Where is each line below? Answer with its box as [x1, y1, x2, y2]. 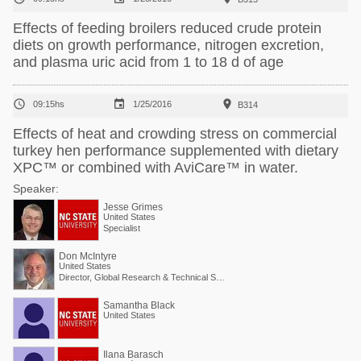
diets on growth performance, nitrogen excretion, [13, 37, 324, 53]
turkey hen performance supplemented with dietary [13, 143, 338, 159]
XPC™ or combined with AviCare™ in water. [13, 160, 298, 176]
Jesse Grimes [103, 201, 163, 213]
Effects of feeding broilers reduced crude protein [13, 20, 322, 36]
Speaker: [13, 182, 59, 195]
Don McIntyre [59, 251, 117, 262]
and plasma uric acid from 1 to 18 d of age [13, 54, 284, 70]
